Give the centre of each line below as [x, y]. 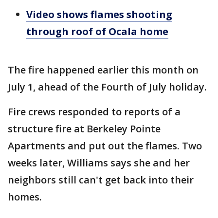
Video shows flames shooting [99, 14]
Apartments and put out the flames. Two [105, 146]
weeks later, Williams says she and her [99, 163]
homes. [26, 197]
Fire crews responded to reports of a [94, 112]
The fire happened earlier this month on [103, 70]
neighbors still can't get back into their [101, 180]
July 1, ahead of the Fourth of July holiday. [109, 87]
